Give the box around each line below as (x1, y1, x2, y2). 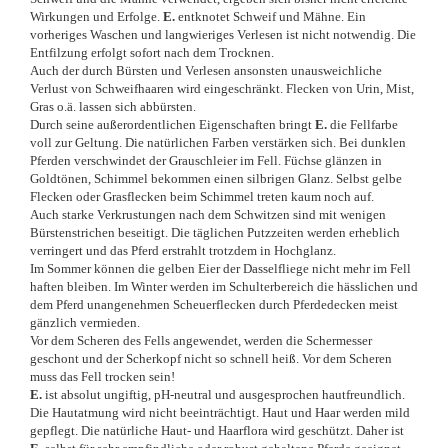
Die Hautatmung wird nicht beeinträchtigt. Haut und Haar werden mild (30, 404, 410, 420)
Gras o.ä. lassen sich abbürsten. (30, 98, 196, 114)
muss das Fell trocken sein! (30, 368, 175, 384)
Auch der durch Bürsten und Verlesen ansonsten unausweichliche (30, 62, 382, 78)
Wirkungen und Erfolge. (30, 8, 163, 24)
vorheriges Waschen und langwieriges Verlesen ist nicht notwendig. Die (30, 26, 416, 42)
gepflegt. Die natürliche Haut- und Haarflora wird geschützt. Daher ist (30, 422, 404, 438)
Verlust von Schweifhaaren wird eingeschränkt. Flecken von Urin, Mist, (30, 80, 414, 96)
